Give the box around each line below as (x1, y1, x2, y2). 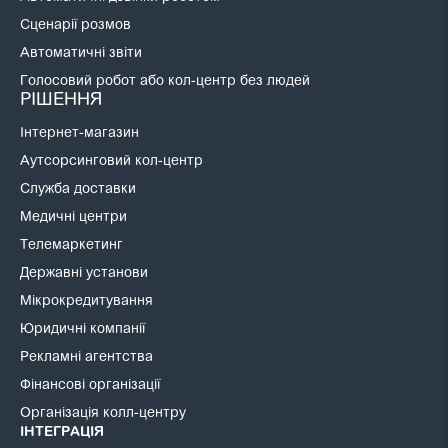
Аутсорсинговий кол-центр (20, 155, 204, 170)
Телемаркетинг (20, 239, 124, 254)
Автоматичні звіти (20, 47, 143, 62)
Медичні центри (20, 211, 128, 226)
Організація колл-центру (20, 407, 187, 422)
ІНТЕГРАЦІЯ (20, 426, 105, 441)
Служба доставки (20, 183, 137, 198)
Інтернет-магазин (20, 127, 140, 142)
